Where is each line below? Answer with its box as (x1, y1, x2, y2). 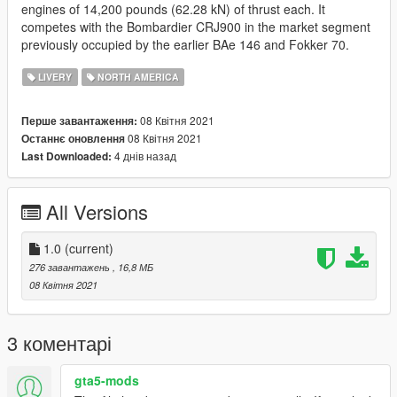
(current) (65, 239, 113, 258)
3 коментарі (7, 329, 112, 357)
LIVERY (35, 70, 73, 84)
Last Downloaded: (21, 149, 112, 165)
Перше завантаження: (21, 113, 137, 129)
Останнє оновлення (21, 131, 125, 147)
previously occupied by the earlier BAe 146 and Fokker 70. (21, 35, 349, 54)
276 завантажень (29, 260, 113, 275)
